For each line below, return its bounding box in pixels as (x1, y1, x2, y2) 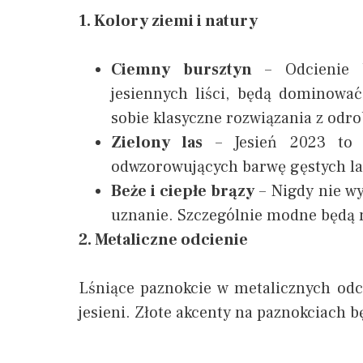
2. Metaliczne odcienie (79, 229, 248, 251)
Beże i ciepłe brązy (111, 181, 255, 203)
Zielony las (111, 132, 203, 154)
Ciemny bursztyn (111, 59, 252, 81)
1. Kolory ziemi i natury (79, 11, 258, 32)
